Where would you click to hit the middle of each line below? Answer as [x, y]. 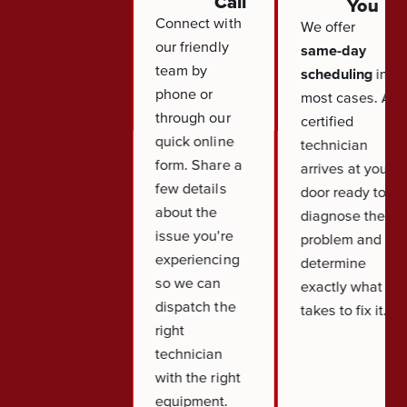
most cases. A [346, 98]
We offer [328, 27]
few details [191, 189]
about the [186, 212]
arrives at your [347, 169]
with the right [198, 377]
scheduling [336, 74]
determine [333, 263]
